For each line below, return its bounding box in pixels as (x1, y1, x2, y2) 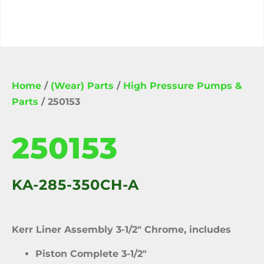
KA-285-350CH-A (12, 176, 139, 193)
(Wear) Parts (51, 80, 114, 91)
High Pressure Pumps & (123, 80, 242, 91)
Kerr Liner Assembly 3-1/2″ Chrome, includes (12, 224, 231, 235)
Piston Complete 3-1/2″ (35, 248, 147, 260)
